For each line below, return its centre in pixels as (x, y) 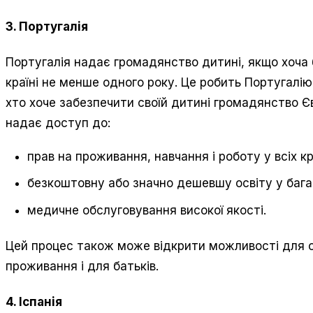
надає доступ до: (58, 123)
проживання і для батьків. (82, 266)
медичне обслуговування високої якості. (147, 210)
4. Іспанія (34, 302)
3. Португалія (47, 26)
